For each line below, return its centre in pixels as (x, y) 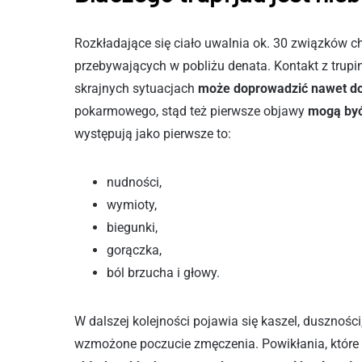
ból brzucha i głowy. (163, 273)
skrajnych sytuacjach (136, 88)
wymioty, (132, 205)
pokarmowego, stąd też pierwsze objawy (191, 111)
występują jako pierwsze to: (153, 134)
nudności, (134, 182)
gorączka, (134, 250)
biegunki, (132, 227)
